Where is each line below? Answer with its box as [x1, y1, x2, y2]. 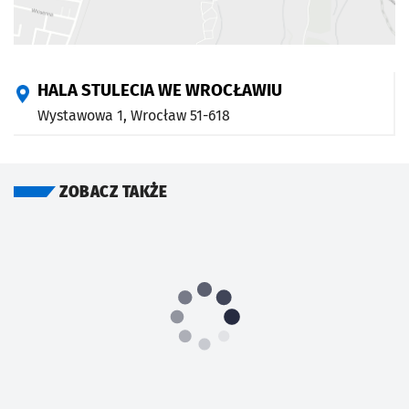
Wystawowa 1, [37, 106, 131, 124]
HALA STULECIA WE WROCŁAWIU [37, 79, 282, 100]
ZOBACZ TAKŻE [59, 182, 167, 202]
